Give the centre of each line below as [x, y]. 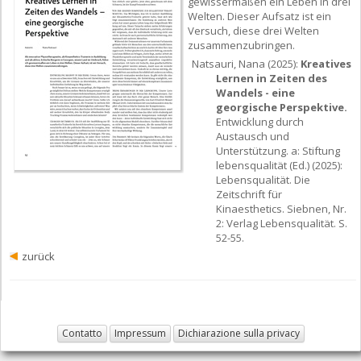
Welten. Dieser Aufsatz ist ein [259, 17]
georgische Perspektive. [282, 108]
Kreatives [326, 64]
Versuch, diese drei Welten [253, 31]
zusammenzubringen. [241, 46]
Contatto [82, 334]
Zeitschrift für [249, 195]
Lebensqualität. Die [263, 180]
